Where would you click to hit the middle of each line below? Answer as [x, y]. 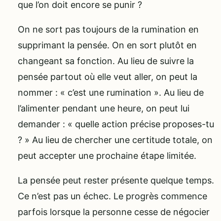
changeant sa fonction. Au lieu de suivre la [106, 61]
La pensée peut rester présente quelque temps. [116, 180]
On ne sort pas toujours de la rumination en [108, 29]
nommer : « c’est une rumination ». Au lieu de [111, 92]
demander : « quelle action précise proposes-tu [116, 124]
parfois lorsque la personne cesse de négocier [114, 212]
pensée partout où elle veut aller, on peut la [108, 76]
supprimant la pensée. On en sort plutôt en [107, 45]
